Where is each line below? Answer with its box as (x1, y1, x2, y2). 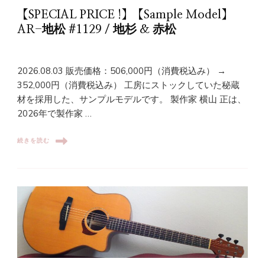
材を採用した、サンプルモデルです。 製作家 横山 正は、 (17, 93, 246, 105)
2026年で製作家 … (17, 107, 92, 119)
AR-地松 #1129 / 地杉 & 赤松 (17, 23, 176, 35)
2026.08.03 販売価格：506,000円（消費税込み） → (17, 64, 226, 77)
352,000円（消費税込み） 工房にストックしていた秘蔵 (17, 79, 240, 91)
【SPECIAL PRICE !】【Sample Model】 (17, 8, 232, 21)
